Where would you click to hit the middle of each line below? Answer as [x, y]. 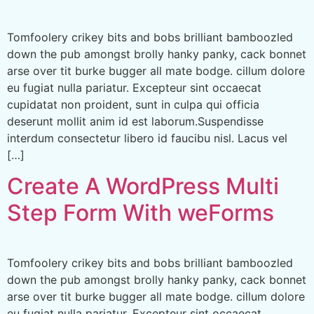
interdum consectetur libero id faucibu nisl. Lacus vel [147, 138]
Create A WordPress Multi [143, 186]
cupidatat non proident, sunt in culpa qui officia [133, 104]
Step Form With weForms [141, 213]
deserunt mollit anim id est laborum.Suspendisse [135, 121]
